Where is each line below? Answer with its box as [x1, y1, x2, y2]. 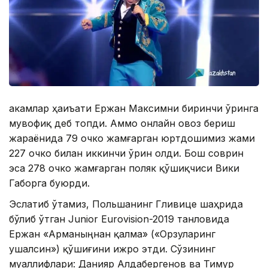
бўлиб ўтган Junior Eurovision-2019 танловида [9, 213, 229, 226]
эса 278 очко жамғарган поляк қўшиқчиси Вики [9, 162, 239, 175]
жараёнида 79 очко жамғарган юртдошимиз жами [9, 132, 255, 145]
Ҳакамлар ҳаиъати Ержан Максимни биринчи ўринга [9, 102, 258, 115]
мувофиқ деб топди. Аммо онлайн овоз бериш [9, 117, 235, 130]
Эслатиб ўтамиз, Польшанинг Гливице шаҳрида [9, 198, 243, 211]
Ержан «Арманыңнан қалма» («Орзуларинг [9, 228, 215, 240]
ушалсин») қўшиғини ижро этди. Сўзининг [9, 243, 215, 255]
